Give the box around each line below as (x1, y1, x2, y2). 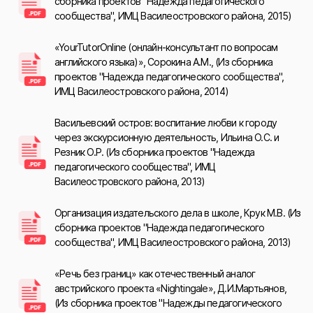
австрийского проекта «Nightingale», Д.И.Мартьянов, (54, 282, 286, 294)
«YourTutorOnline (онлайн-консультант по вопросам (54, 41, 278, 53)
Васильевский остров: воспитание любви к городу (54, 117, 277, 129)
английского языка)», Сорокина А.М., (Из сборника (54, 56, 273, 68)
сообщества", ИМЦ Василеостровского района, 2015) (54, 10, 292, 22)
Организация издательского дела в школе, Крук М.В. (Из (54, 207, 301, 219)
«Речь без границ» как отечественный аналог (54, 268, 256, 279)
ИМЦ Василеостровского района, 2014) (54, 85, 228, 97)
